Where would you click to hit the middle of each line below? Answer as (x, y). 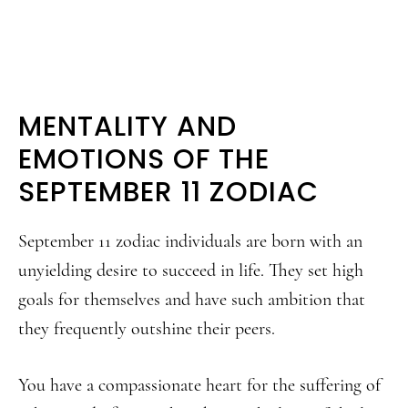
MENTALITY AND (127, 127)
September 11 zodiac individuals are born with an (190, 241)
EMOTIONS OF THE (144, 159)
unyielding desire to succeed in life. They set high (191, 270)
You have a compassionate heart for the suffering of (199, 385)
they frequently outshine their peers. (147, 329)
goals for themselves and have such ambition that (192, 300)
